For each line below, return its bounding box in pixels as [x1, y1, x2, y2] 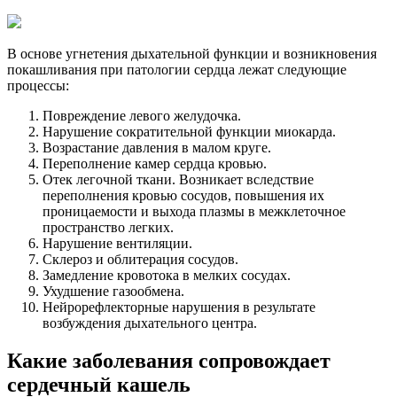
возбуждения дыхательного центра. [43, 315, 257, 331]
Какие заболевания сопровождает [7, 349, 331, 373]
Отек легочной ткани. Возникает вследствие [43, 172, 314, 188]
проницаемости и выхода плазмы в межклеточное [43, 204, 346, 220]
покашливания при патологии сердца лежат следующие [7, 62, 346, 78]
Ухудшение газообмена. [43, 284, 184, 300]
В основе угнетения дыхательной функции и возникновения [7, 46, 377, 62]
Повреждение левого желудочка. [43, 108, 241, 124]
